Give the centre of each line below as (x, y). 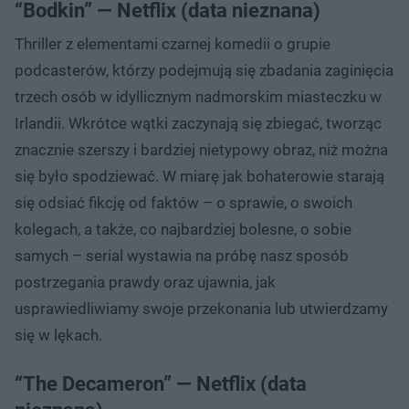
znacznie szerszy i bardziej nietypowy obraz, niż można (201, 149)
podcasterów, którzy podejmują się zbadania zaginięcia (204, 70)
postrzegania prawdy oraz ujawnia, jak (145, 282)
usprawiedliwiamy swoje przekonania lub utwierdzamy (201, 308)
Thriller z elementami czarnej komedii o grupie (173, 43)
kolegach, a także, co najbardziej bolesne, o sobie (183, 229)
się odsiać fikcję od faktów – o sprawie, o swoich (184, 202)
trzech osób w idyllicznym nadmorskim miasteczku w (198, 96)
